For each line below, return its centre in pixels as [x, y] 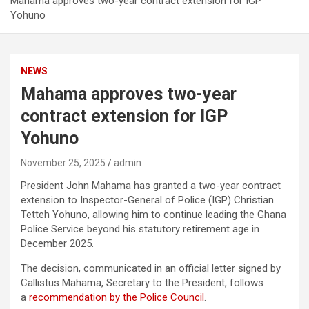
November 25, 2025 [63, 163]
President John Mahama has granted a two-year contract [151, 186]
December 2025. [57, 244]
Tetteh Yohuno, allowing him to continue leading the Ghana [153, 215]
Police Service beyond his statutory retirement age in [140, 229]
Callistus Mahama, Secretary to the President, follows [142, 283]
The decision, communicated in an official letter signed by [151, 269]
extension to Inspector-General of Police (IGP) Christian [147, 200]
